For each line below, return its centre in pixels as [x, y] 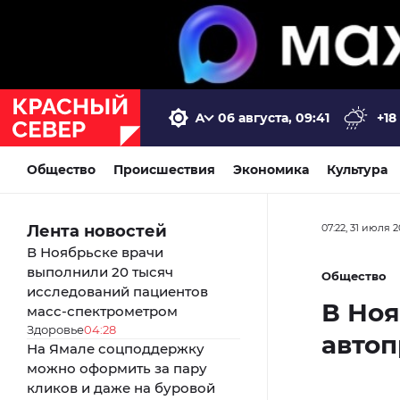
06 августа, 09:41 [274, 117]
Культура [357, 169]
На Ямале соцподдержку [116, 348]
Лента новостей [97, 231]
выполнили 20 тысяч [100, 271]
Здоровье [55, 329]
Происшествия [164, 169]
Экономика [271, 169]
